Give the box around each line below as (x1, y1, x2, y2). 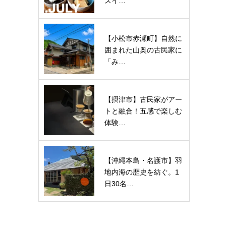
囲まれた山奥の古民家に (104, 46, 182, 54)
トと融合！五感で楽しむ (104, 107, 182, 116)
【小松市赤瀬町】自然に (104, 34, 182, 43)
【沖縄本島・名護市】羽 (104, 156, 182, 165)
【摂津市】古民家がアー (104, 95, 182, 104)
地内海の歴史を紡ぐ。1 (104, 168, 179, 177)
